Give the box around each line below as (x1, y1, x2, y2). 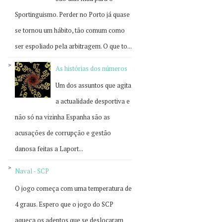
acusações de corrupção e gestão (15, 128, 111, 138)
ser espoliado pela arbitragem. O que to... (15, 41, 132, 51)
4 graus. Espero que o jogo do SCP (15, 199, 113, 209)
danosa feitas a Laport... (15, 144, 83, 154)
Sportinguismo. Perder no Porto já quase (15, 9, 130, 19)
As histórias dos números (55, 63, 128, 73)
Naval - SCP (15, 166, 49, 176)
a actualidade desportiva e (55, 97, 130, 106)
